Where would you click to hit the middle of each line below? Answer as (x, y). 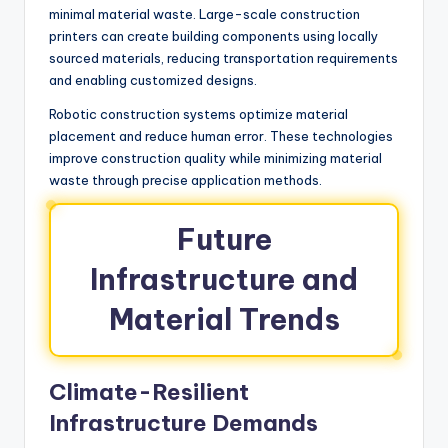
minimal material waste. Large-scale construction (204, 13)
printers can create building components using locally (213, 35)
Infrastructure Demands (183, 422)
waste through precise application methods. (185, 179)
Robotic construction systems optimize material (198, 113)
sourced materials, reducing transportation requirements (223, 57)
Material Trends (224, 319)
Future (224, 239)
